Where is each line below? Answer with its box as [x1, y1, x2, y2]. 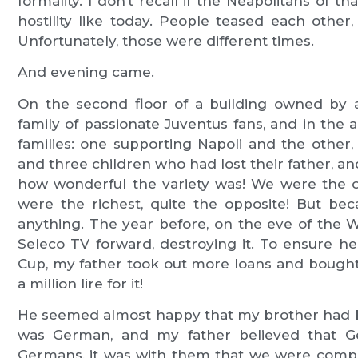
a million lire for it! [18, 275, 144, 292]
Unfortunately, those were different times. [18, 32, 315, 49]
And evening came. [18, 64, 155, 81]
